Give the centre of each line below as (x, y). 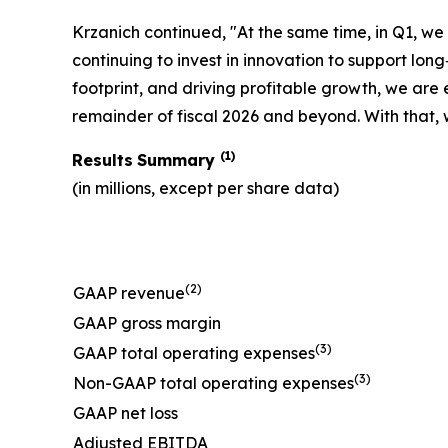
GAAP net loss (125, 413)
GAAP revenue (129, 293)
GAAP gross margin (147, 323)
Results (102, 160)
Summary (178, 160)
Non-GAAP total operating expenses (213, 383)
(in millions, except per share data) (205, 188)
